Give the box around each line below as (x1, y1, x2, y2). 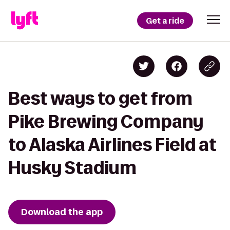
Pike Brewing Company (8, 112, 203, 131)
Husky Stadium (8, 158, 137, 177)
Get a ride (146, 15, 184, 26)
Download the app (21, 206, 103, 218)
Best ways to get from (8, 89, 193, 108)
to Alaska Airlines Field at (8, 135, 217, 154)
